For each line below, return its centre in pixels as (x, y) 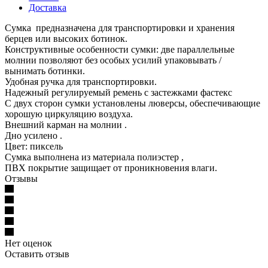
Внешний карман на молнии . (66, 124)
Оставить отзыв (37, 254)
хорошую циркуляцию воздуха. (69, 114)
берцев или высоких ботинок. (66, 38)
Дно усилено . (33, 135)
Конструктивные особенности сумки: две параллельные (120, 49)
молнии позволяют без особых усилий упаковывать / (113, 60)
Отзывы (21, 178)
